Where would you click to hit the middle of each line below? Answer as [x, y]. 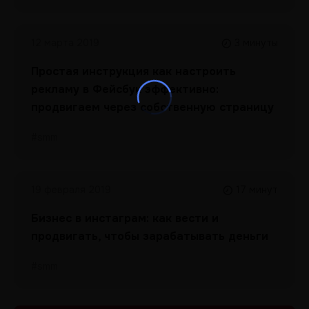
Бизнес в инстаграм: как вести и [125, 218]
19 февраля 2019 [71, 190]
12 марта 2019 [65, 43]
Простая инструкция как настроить [133, 71]
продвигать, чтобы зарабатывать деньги [150, 236]
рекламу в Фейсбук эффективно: [125, 89]
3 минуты [256, 43]
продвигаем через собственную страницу [152, 107]
